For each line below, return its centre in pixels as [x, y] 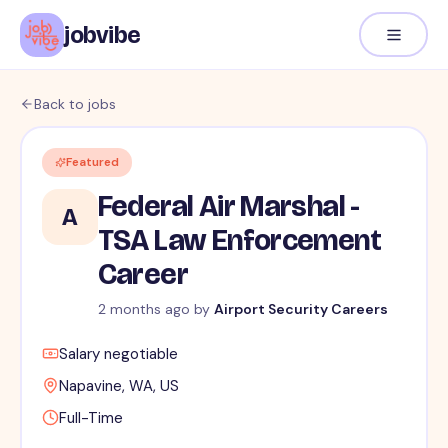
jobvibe [102, 34]
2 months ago [143, 309]
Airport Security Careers [300, 309]
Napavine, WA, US [118, 386]
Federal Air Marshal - [228, 206]
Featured [92, 162]
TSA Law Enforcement [239, 240]
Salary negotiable [118, 354]
